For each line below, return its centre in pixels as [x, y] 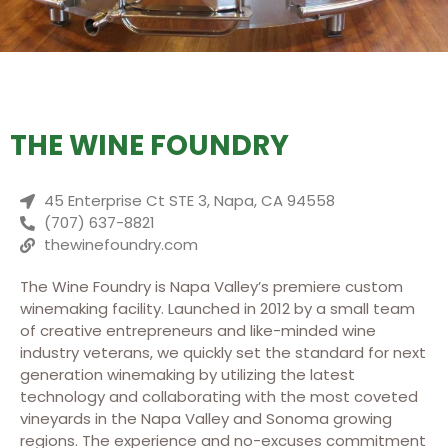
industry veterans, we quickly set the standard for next [223, 352]
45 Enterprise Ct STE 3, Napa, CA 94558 [189, 200]
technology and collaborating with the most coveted [219, 396]
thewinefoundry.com [120, 244]
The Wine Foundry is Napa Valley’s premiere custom [211, 286]
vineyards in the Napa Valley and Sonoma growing [206, 418]
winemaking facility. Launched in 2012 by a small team [217, 308]
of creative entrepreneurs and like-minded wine [198, 330]
